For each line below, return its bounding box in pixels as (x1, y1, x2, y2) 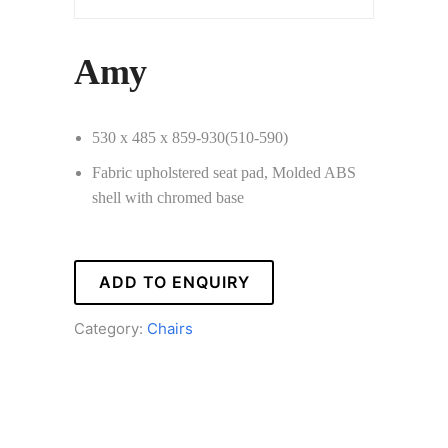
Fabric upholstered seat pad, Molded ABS (92, 164, 357, 181)
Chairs (147, 319, 193, 338)
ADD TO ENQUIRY (98, 272, 250, 292)
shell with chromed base (92, 189, 245, 206)
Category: (74, 319, 147, 338)
